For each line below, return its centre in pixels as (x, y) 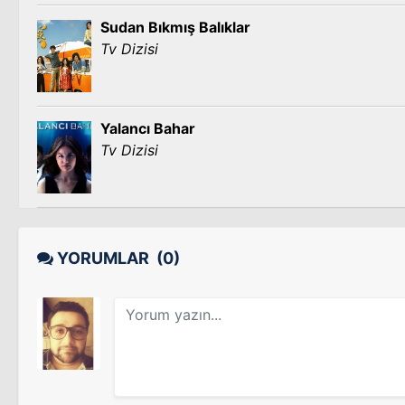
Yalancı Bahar (148, 128)
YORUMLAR (105, 258)
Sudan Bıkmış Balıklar (175, 27)
